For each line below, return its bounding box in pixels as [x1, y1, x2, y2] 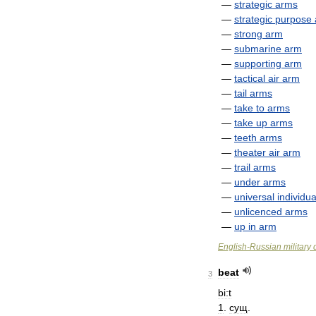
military [284, 242, 311, 252]
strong [234, 28, 262, 39]
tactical [234, 73, 265, 84]
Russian [250, 242, 281, 252]
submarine [234, 43, 281, 54]
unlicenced [234, 206, 282, 217]
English [218, 242, 247, 252]
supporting [234, 58, 281, 69]
